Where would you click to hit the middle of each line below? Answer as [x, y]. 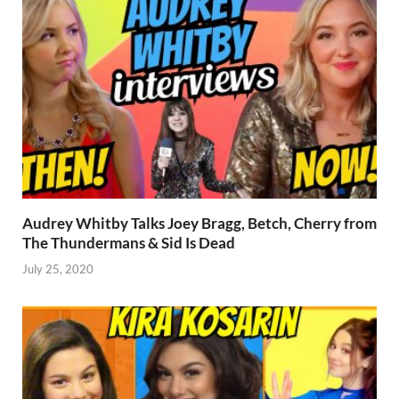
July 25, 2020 [58, 269]
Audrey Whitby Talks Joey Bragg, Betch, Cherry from [199, 224]
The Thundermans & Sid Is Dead [129, 243]
